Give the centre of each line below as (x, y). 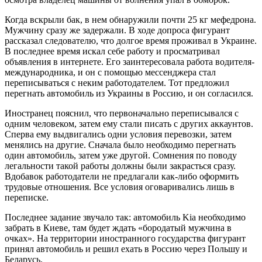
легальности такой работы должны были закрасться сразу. (120, 166)
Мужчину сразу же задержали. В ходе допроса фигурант (117, 30)
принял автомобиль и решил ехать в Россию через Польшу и (126, 249)
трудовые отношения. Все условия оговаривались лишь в (120, 187)
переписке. (27, 197)
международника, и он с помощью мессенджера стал (110, 72)
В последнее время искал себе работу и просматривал (112, 51)
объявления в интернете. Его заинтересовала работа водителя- (130, 61)
